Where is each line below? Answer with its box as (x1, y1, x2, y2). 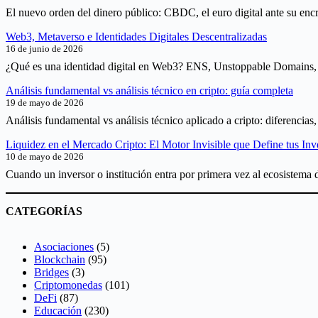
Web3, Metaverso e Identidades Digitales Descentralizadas (6, 31, 267, 43)
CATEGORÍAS (6, 205, 82, 218)
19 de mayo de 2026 (6, 97, 84, 109)
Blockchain (34, 253, 85, 266)
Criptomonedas (34, 279, 102, 292)
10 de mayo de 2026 (6, 151, 84, 163)
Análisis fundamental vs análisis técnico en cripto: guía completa (6, 84, 293, 97)
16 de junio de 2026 (6, 43, 83, 55)
